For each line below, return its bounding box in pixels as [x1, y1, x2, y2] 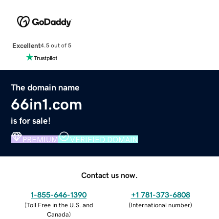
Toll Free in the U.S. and [26, 201, 93, 208]
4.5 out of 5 [40, 43, 71, 49]
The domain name [11, 83, 80, 92]
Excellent [12, 42, 41, 49]
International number [131, 201, 190, 208]
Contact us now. [81, 171, 138, 179]
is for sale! [11, 116, 51, 125]
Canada [46, 211, 69, 218]
